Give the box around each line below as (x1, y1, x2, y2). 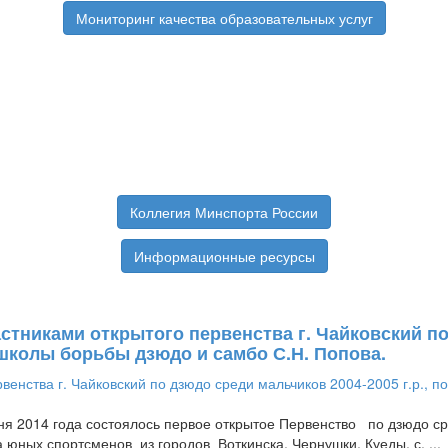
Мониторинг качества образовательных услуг (75, 8, 373, 29)
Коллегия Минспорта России (130, 202, 318, 223)
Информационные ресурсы (133, 246, 315, 267)
